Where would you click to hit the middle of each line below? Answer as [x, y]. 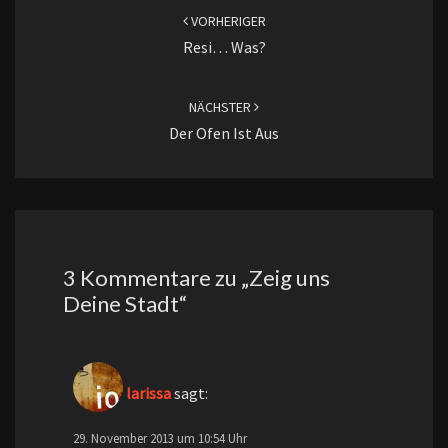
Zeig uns [289, 278]
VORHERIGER [226, 21]
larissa [148, 393]
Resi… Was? [224, 47]
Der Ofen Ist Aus [224, 133]
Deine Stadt [121, 304]
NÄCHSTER [221, 107]
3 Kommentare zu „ [156, 278]
